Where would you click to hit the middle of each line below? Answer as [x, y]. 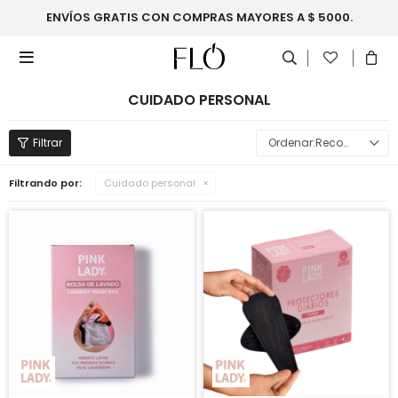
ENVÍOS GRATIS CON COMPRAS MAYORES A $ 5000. [199, 17]
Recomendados [329, 143]
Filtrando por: [45, 183]
